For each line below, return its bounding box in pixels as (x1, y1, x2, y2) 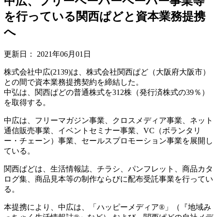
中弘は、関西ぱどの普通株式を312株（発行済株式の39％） (4, 88, 209, 96)
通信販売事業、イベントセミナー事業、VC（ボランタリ (4, 126, 201, 135)
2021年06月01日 (37, 49, 91, 58)
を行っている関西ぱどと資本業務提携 (4, 10, 205, 23)
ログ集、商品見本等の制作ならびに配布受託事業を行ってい (4, 174, 213, 183)
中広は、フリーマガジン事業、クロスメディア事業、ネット (4, 116, 213, 124)
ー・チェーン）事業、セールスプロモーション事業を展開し (4, 136, 213, 145)
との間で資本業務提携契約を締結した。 (4, 77, 143, 86)
